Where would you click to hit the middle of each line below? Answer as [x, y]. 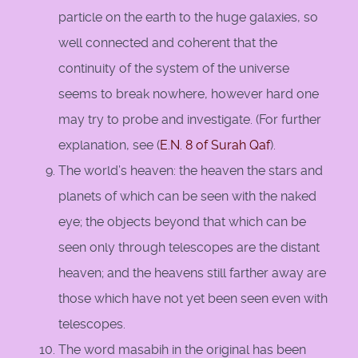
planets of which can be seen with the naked [187, 197]
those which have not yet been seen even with [193, 299]
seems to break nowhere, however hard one [189, 94]
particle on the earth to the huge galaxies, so [188, 18]
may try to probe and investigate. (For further [190, 120]
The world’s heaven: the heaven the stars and [191, 171]
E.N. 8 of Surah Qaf [215, 145]
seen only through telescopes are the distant [189, 248]
